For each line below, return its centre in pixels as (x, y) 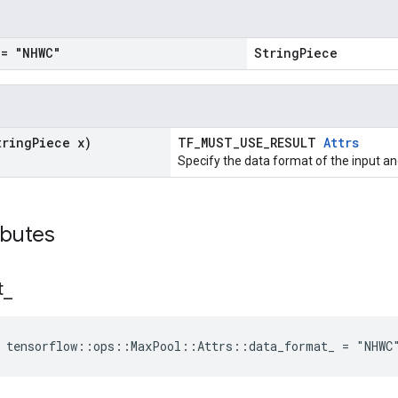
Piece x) (62, 143)
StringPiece (296, 53)
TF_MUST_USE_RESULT (251, 143)
